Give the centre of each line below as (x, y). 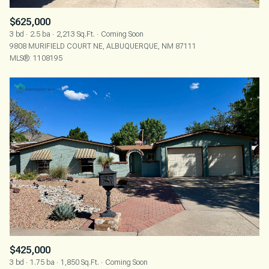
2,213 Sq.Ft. (76, 34)
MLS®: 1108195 (36, 58)
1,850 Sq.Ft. (80, 263)
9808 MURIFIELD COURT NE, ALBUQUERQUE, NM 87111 (103, 46)
